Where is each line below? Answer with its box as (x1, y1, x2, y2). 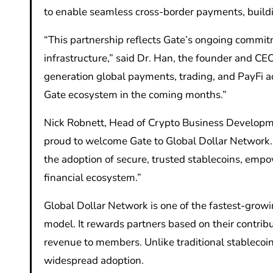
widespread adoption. (44, 253, 144, 268)
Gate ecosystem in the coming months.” (44, 88, 227, 102)
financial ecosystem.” (44, 171, 141, 185)
